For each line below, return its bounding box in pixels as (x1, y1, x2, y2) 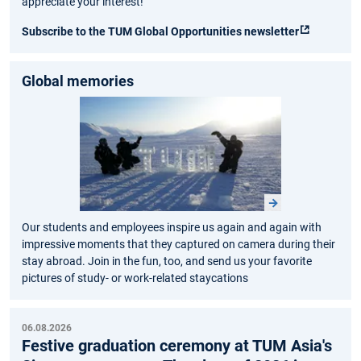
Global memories (22, 73, 134, 90)
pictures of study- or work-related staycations (22, 272, 248, 285)
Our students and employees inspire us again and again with (22, 221, 322, 234)
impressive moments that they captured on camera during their (22, 238, 335, 251)
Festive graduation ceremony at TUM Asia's (22, 336, 332, 356)
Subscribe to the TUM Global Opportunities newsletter (22, 25, 299, 39)
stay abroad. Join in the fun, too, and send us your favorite (22, 255, 312, 268)
